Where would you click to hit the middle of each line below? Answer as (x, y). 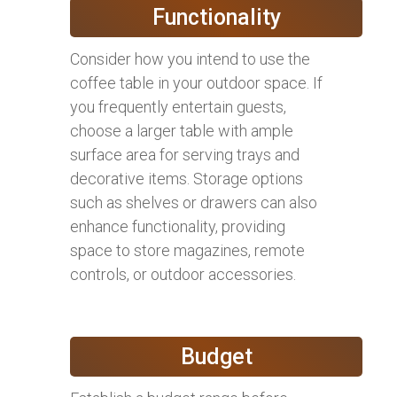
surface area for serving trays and (185, 154)
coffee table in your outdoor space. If (196, 82)
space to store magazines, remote (187, 250)
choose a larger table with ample (182, 130)
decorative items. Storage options (187, 178)
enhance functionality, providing (178, 226)
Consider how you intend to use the (190, 58)
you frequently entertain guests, (178, 106)
